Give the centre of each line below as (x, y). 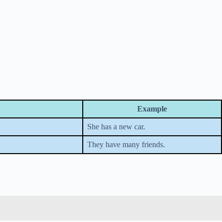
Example (152, 109)
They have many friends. (126, 144)
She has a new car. (116, 127)
